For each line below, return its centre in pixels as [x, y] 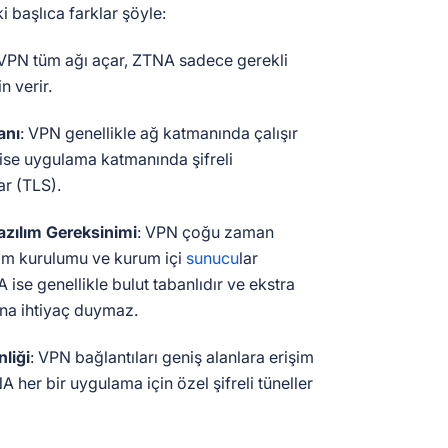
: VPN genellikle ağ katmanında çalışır [159, 133]
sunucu [212, 258]
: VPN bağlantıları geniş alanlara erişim [172, 357]
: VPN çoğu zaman [205, 232]
